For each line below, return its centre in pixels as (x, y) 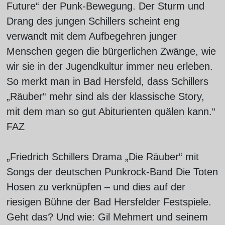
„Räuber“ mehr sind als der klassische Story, (105, 96)
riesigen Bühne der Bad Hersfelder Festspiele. (109, 202)
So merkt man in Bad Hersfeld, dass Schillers (107, 81)
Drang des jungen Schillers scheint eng (93, 21)
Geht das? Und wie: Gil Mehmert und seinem (107, 217)
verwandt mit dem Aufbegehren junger (91, 36)
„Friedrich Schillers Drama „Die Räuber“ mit (102, 157)
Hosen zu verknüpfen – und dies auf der (96, 187)
